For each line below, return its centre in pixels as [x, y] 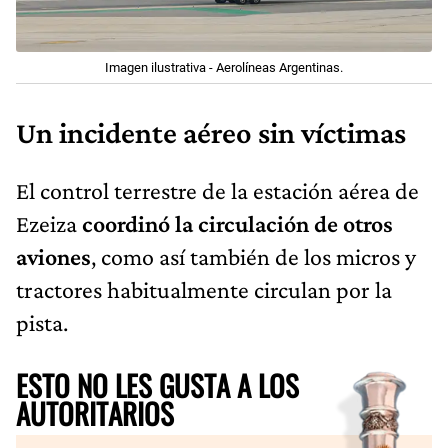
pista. [42, 322]
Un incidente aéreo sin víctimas [211, 132]
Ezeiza [49, 223]
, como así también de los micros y [253, 256]
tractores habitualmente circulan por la [204, 289]
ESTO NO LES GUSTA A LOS [157, 384]
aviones [53, 256]
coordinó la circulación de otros [237, 223]
